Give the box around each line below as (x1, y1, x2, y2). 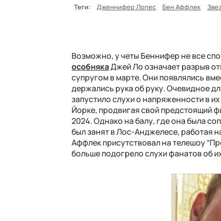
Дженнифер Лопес (97, 2, 156, 12)
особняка (72, 61, 110, 73)
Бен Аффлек (162, 2, 201, 12)
